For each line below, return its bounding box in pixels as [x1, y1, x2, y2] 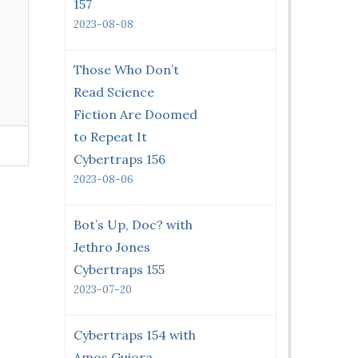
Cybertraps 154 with [74, 327, 196, 343]
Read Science [74, 84, 154, 100]
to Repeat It [74, 129, 147, 145]
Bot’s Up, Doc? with [74, 217, 193, 233]
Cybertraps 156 [74, 151, 165, 167]
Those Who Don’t [74, 62, 179, 78]
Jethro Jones [74, 239, 150, 255]
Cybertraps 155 [74, 261, 165, 277]
